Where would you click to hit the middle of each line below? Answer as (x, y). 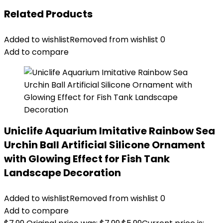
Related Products (48, 14)
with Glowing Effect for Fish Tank (87, 159)
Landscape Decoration (62, 173)
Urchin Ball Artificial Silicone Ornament (105, 145)
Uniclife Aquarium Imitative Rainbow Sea (110, 131)
